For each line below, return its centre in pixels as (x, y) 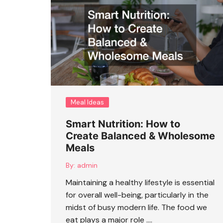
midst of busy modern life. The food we (136, 207)
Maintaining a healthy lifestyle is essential (140, 182)
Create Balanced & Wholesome (140, 136)
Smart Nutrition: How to (123, 124)
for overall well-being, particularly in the (137, 195)
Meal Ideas (87, 102)
